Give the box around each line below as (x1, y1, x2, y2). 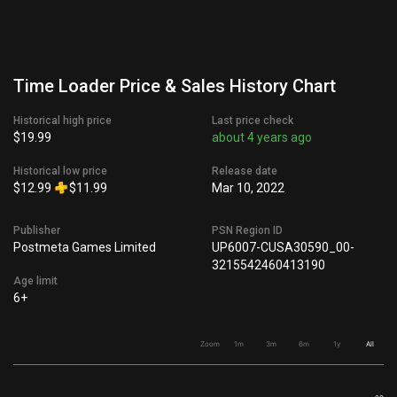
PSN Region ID (212, 224, 283, 237)
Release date (212, 165, 277, 177)
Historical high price (13, 114, 112, 127)
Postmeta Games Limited (13, 240, 156, 254)
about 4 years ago (212, 130, 312, 144)
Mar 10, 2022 (212, 181, 284, 195)
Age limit (13, 275, 58, 287)
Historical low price (13, 165, 107, 177)
